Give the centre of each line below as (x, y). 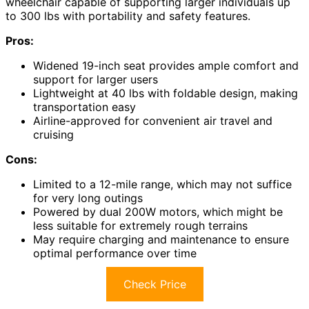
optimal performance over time (115, 253)
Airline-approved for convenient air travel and (153, 121)
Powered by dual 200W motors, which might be (158, 212)
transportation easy (84, 107)
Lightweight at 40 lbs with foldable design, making (166, 93)
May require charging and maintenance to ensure (161, 240)
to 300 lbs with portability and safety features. (128, 16)
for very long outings (88, 198)
